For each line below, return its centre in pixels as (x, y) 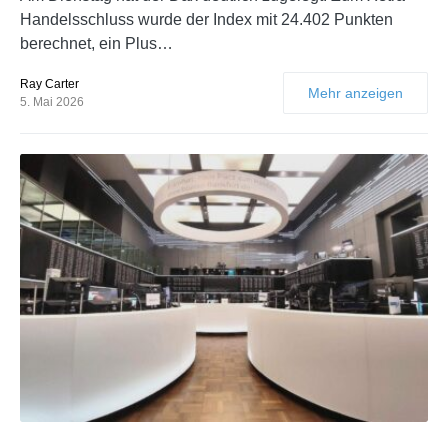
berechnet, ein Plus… (96, 43)
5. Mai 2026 (52, 101)
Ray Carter (49, 83)
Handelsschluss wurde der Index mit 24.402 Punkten (206, 19)
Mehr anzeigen (355, 92)
